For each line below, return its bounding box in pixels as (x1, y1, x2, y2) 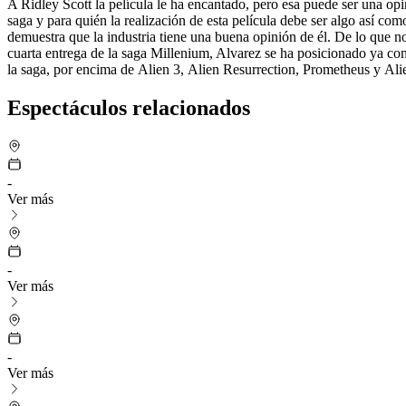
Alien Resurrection (188, 61, 295, 77)
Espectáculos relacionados (7, 95, 250, 120)
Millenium (150, 44, 209, 61)
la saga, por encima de (7, 61, 138, 77)
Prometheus (303, 61, 370, 77)
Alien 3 (138, 61, 180, 77)
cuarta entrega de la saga (7, 44, 150, 61)
